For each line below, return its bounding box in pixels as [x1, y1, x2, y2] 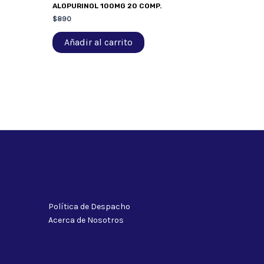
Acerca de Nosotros [48, 215, 124, 226]
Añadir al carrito [64, 37, 133, 48]
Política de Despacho [48, 202, 130, 212]
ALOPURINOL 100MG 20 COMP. [52, 2, 162, 10]
